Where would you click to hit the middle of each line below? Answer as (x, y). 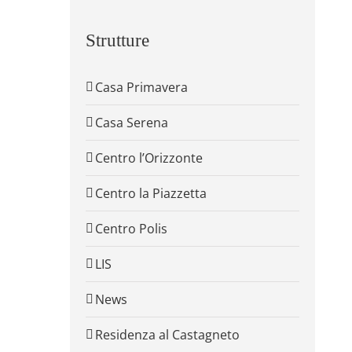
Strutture (117, 40)
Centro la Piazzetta (150, 194)
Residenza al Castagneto (167, 335)
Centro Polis (131, 229)
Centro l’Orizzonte (148, 158)
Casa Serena (131, 123)
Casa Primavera (141, 88)
